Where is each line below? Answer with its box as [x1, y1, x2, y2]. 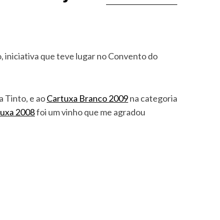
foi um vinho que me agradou [35, 107, 145, 117]
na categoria [128, 93, 177, 104]
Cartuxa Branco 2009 [47, 93, 128, 104]
